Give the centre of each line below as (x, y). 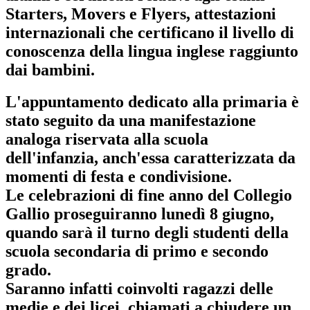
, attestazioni (231, 13)
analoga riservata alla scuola (107, 139)
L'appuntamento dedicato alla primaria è (152, 102)
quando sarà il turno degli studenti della (147, 233)
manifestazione (203, 121)
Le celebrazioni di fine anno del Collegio (149, 195)
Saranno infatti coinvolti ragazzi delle (139, 289)
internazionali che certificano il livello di (150, 32)
